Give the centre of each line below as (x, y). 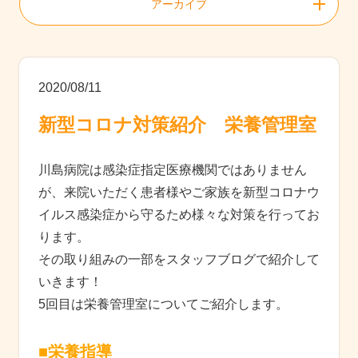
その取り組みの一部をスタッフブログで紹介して (179, 259)
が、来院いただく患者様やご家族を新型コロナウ (179, 192)
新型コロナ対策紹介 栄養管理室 (177, 124)
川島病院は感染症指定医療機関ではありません (173, 169)
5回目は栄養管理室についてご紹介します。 (163, 304)
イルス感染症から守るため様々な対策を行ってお (179, 214)
